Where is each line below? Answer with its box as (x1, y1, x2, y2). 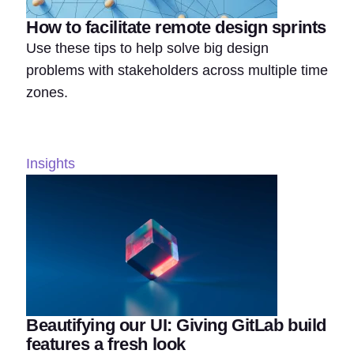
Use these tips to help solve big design (26, 40, 269, 57)
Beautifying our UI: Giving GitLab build (26, 315, 326, 336)
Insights (26, 156, 75, 172)
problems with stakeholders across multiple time (26, 62, 328, 79)
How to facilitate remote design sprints (26, 17, 326, 38)
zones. (26, 85, 68, 101)
